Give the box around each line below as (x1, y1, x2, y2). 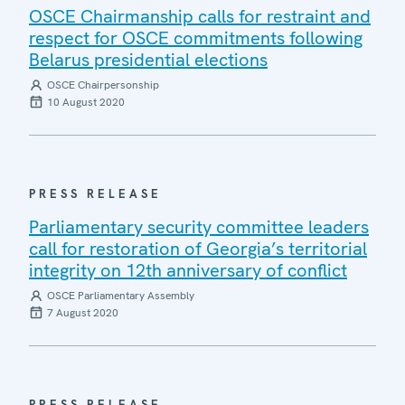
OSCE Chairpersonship (47, 77, 159, 92)
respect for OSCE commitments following (29, 25, 363, 50)
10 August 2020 (47, 94, 125, 109)
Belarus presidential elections (29, 47, 268, 71)
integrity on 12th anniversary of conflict (29, 258, 347, 282)
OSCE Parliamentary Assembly (47, 287, 194, 303)
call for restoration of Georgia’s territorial (29, 236, 367, 260)
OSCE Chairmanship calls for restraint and (29, 4, 371, 28)
